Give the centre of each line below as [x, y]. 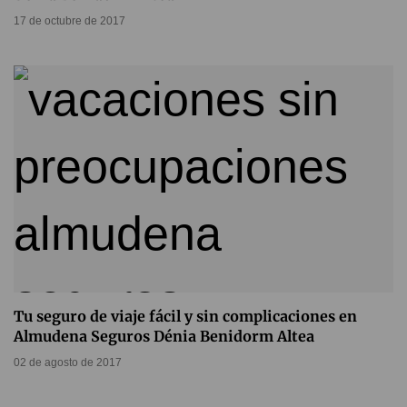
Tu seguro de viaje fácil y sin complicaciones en [185, 317]
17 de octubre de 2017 [69, 21]
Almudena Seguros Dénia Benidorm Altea [164, 337]
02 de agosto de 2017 [68, 363]
